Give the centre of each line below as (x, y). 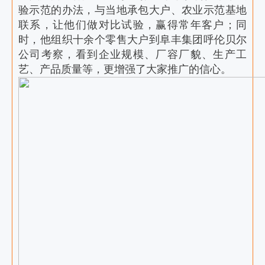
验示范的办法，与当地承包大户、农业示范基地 (132, 10)
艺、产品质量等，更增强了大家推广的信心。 (125, 69)
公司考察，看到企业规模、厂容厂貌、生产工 (132, 54)
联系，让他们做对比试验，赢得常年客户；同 (132, 25)
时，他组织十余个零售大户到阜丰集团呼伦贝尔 (132, 40)
